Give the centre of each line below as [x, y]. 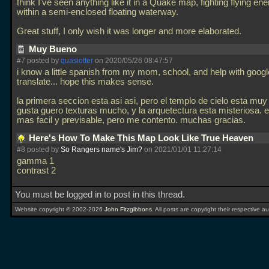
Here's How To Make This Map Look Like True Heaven [142, 138]
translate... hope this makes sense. [85, 82]
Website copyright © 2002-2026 [60, 209]
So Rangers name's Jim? [101, 150]
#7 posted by [39, 61]
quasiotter [77, 61]
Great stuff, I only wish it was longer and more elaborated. [130, 31]
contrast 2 [38, 171]
